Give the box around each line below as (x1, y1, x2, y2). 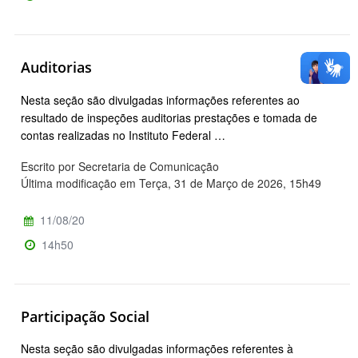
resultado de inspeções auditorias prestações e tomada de (21, 109, 317, 125)
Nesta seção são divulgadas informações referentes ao (21, 91, 300, 108)
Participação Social (21, 306, 149, 326)
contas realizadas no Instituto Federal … (21, 126, 225, 143)
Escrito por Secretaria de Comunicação (21, 157, 219, 174)
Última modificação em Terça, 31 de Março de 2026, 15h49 (21, 174, 321, 191)
